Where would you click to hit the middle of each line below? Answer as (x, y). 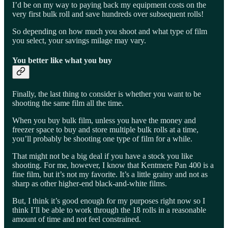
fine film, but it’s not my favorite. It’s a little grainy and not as (110, 175)
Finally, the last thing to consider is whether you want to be (107, 94)
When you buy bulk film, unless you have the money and (104, 121)
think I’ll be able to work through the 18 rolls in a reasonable (109, 210)
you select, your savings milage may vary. (79, 40)
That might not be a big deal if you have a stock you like (103, 156)
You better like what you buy (62, 60)
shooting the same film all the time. (68, 103)
